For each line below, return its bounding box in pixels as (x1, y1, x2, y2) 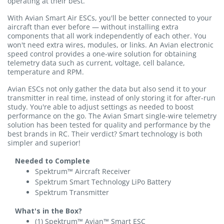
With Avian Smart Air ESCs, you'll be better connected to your (7, 13, 212, 22)
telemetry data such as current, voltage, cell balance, (7, 58, 185, 67)
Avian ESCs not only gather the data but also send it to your (7, 84, 206, 93)
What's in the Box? (15, 206, 82, 215)
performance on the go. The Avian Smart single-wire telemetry (7, 111, 216, 120)
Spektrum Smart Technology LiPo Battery (35, 177, 171, 186)
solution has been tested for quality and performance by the (7, 120, 210, 129)
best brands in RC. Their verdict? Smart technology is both (7, 129, 202, 138)
